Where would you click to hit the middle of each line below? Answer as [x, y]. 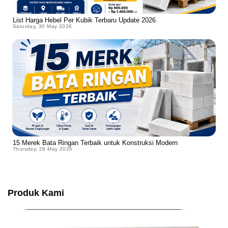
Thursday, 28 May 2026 [43, 149]
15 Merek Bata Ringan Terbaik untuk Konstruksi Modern [95, 143]
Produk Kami [36, 193]
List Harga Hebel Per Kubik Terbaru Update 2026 [84, 20]
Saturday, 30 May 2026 [42, 26]
